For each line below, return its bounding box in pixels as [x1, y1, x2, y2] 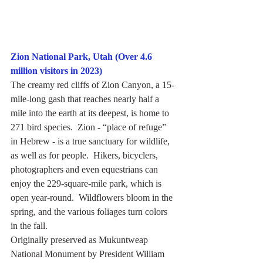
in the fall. [11, 221, 48, 231]
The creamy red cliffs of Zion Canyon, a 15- [11, 80, 174, 90]
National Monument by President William [11, 249, 167, 259]
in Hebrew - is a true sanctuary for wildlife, [11, 136, 172, 147]
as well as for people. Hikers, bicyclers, [11, 150, 160, 161]
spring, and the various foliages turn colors [11, 207, 170, 217]
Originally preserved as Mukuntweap [11, 235, 150, 245]
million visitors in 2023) [11, 66, 102, 76]
